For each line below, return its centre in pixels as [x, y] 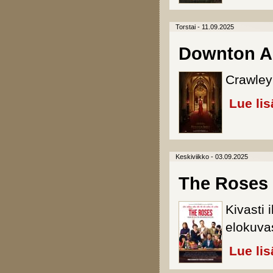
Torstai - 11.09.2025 [205, 27]
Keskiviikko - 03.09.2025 [212, 157]
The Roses [223, 183]
